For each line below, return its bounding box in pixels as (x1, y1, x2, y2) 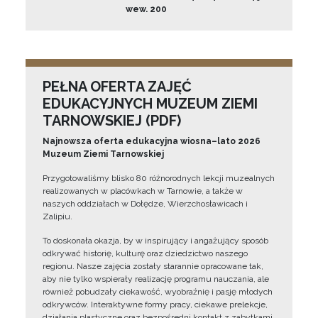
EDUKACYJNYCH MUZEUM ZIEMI (43, 95, 258, 112)
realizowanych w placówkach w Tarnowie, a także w (43, 186, 243, 196)
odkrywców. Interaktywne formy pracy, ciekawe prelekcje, (43, 300, 268, 309)
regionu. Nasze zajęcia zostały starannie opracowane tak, (43, 261, 263, 271)
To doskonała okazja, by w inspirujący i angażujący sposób (43, 236, 268, 246)
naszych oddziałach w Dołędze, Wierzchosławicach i (43, 199, 248, 209)
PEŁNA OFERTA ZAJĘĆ (43, 78, 192, 95)
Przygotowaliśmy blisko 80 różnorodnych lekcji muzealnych (43, 173, 275, 183)
